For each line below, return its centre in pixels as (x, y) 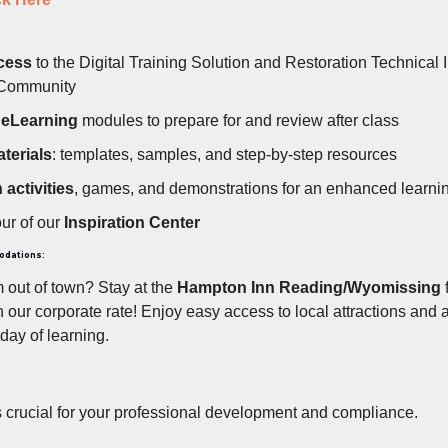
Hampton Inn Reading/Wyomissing (309, 287)
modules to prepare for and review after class (238, 120)
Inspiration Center (132, 222)
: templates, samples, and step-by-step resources (224, 154)
